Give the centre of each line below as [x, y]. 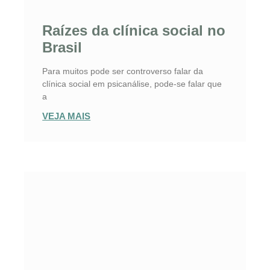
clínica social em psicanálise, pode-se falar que [132, 84]
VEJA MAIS [67, 116]
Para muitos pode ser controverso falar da [123, 71]
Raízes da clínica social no [134, 31]
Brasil [62, 48]
